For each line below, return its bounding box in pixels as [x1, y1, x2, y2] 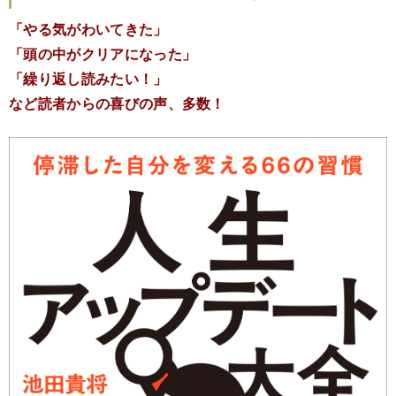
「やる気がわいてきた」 [9, 18, 168, 39]
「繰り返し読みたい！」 [9, 67, 168, 88]
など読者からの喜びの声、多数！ [9, 92, 225, 113]
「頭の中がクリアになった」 [9, 42, 197, 64]
